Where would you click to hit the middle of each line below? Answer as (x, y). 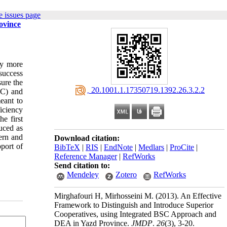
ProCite (182, 147)
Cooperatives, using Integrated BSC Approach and (135, 214)
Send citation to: (82, 165)
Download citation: (87, 138)
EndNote (118, 147)
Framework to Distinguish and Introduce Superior (134, 205)
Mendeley (83, 175)
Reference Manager (86, 156)
